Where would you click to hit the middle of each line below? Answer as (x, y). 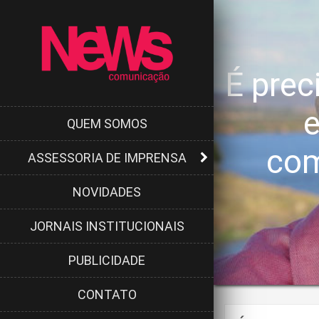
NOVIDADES (107, 192)
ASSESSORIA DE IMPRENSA (107, 157)
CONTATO (107, 294)
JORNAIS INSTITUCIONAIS (107, 226)
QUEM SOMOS (107, 123)
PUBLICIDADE (107, 260)
